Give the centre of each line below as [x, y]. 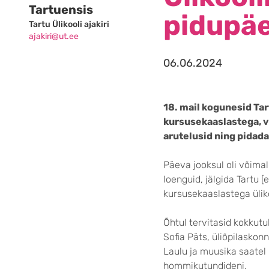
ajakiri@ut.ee [54, 36]
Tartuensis [61, 10]
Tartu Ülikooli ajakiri [69, 24]
